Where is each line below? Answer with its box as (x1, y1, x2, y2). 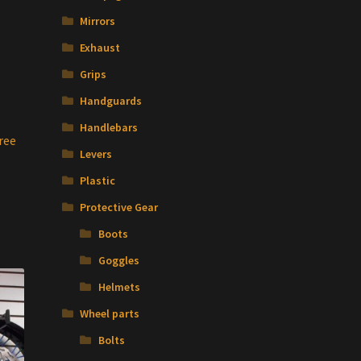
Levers (80, 147, 113, 162)
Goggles (98, 253, 139, 268)
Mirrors (80, 14, 116, 29)
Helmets (98, 280, 140, 295)
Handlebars (80, 120, 139, 135)
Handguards (80, 93, 143, 109)
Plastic (80, 173, 116, 189)
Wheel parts (80, 306, 140, 322)
